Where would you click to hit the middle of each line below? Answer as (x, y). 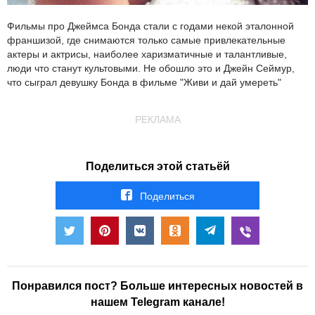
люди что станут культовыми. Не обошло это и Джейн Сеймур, (151, 69)
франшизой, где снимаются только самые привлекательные (146, 40)
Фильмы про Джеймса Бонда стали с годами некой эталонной (150, 26)
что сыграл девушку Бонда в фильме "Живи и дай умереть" (144, 83)
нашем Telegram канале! (157, 302)
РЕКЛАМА (157, 120)
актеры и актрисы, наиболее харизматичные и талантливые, (147, 54)
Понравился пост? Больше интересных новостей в (157, 286)
